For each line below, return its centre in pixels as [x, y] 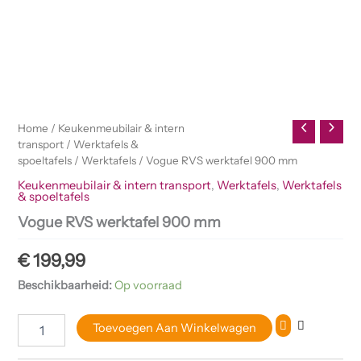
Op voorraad [149, 285]
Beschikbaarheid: [65, 285]
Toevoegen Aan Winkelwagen [175, 328]
